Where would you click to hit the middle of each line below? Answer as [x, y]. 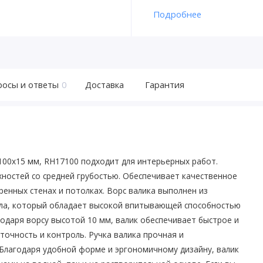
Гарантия [165, 84]
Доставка [104, 84]
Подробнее [177, 14]
